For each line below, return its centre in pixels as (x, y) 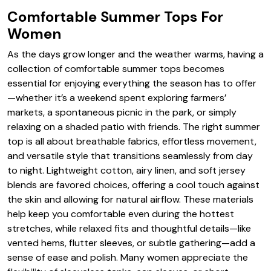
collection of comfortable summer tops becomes (116, 68)
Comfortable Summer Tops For (115, 16)
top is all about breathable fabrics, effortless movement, (132, 141)
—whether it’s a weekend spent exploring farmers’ (117, 97)
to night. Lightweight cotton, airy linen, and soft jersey (126, 170)
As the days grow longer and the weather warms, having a (135, 54)
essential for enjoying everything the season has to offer (132, 83)
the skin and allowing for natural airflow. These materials (130, 199)
